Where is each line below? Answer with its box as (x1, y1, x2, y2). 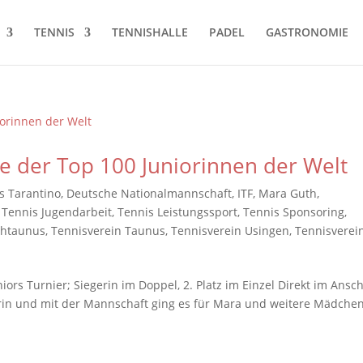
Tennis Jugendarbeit (2, 204, 113, 220)
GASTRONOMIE (265, 24, 348, 40)
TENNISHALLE (111, 24, 188, 40)
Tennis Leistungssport (117, 204, 238, 220)
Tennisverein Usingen (171, 223, 290, 238)
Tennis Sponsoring (243, 204, 345, 220)
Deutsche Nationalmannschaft (66, 186, 233, 201)
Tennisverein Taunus (51, 223, 166, 238)
